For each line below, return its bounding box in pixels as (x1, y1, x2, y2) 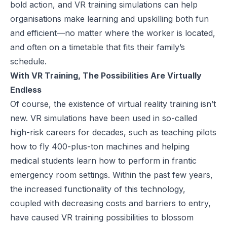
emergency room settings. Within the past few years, (10, 170, 213, 180)
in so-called (150, 113, 197, 124)
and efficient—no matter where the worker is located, (10, 28, 215, 39)
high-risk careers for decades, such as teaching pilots (10, 127, 216, 138)
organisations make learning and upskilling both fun (10, 14, 209, 24)
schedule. (10, 56, 47, 67)
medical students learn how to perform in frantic (10, 156, 197, 166)
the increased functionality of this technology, (10, 184, 185, 195)
